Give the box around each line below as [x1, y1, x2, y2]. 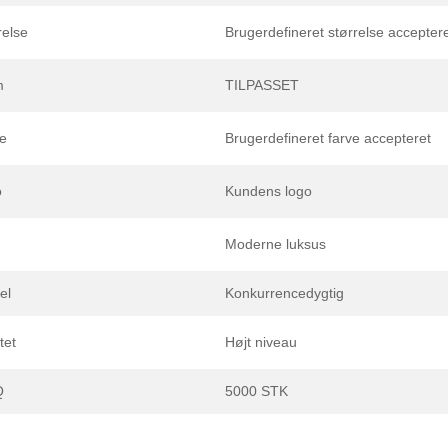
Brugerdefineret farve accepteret [225, 129, 431, 146]
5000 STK [225, 382, 288, 399]
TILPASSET [225, 76, 299, 93]
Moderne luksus [225, 235, 326, 252]
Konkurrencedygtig [225, 284, 344, 301]
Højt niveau [225, 333, 297, 350]
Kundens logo [225, 182, 312, 199]
